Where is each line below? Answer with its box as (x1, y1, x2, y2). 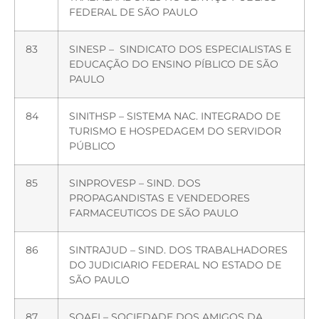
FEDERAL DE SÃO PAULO (69, 5, 198, 19)
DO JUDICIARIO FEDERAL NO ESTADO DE (69, 258, 281, 271)
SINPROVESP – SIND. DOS (69, 176, 201, 189)
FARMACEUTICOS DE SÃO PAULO (69, 206, 239, 219)
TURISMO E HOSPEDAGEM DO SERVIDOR (69, 124, 281, 137)
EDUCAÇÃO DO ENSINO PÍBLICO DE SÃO (69, 57, 278, 70)
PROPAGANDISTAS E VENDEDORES (69, 191, 250, 204)
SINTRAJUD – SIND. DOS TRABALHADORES (69, 243, 288, 256)
